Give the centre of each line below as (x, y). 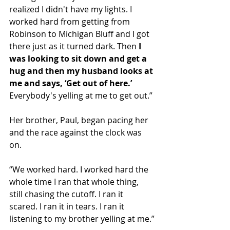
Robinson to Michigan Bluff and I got (80, 34)
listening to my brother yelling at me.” (82, 219)
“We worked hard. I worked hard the (80, 169)
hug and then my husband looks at (82, 71)
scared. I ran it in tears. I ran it (68, 206)
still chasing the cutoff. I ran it (67, 194)
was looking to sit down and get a (79, 59)
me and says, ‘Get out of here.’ (71, 83)
